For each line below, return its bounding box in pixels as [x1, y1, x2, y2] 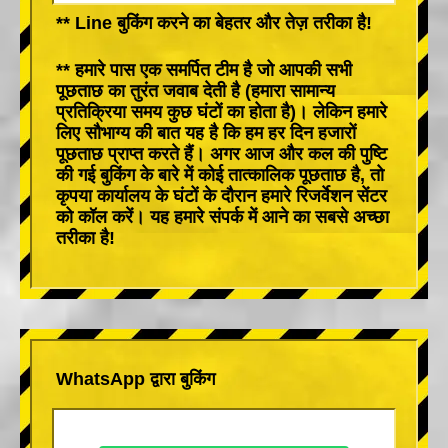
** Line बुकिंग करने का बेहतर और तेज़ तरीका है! [56, 12, 372, 33]
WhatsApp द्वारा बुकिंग [56, 368, 215, 389]
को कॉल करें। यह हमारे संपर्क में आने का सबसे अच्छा [56, 206, 389, 227]
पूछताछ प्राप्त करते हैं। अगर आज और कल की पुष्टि [56, 143, 387, 164]
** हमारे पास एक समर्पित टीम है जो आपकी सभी [56, 59, 352, 80]
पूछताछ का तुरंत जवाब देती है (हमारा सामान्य [56, 80, 335, 101]
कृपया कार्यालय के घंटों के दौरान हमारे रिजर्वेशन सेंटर [56, 185, 387, 206]
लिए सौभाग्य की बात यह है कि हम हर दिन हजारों [56, 122, 356, 143]
